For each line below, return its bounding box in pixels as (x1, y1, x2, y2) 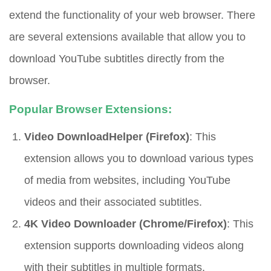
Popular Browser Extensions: (9, 102, 172, 117)
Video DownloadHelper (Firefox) (24, 130, 189, 143)
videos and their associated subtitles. (24, 195, 202, 209)
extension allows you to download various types (24, 152, 253, 165)
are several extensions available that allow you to (9, 30, 246, 44)
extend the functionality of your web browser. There (9, 8, 255, 22)
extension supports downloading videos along (24, 239, 244, 252)
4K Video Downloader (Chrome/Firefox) (24, 217, 227, 230)
